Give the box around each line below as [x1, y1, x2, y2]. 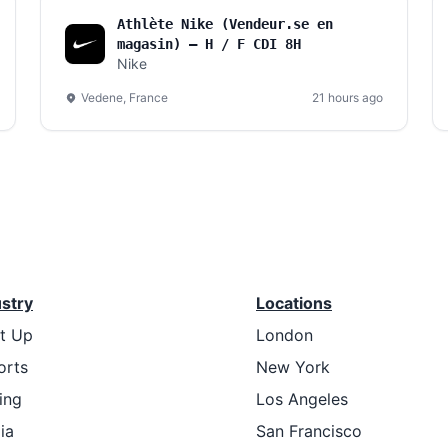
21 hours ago [312, 90, 383, 105]
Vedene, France [81, 90, 168, 105]
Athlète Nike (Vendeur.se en [117, 16, 333, 32]
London [256, 325, 313, 345]
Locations [256, 293, 332, 313]
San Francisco [256, 421, 362, 441]
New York [256, 357, 330, 377]
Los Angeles [256, 389, 348, 409]
